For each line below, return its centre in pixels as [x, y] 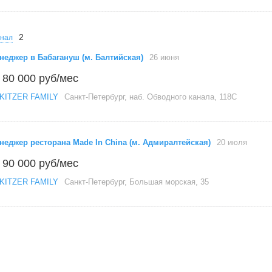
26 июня [164, 57]
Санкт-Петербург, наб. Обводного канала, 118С [151, 97]
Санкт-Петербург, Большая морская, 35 [137, 182]
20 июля [232, 142]
